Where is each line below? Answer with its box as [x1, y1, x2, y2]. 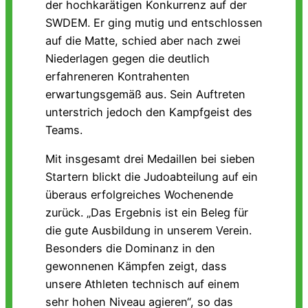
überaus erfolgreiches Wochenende [45, 188, 233, 202]
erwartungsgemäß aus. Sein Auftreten [45, 87, 245, 101]
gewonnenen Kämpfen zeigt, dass [45, 259, 227, 274]
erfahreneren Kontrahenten [45, 69, 190, 83]
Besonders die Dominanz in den [45, 241, 215, 256]
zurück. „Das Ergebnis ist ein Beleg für [45, 206, 248, 220]
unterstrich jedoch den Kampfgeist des [45, 104, 252, 119]
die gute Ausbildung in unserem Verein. [45, 223, 252, 238]
